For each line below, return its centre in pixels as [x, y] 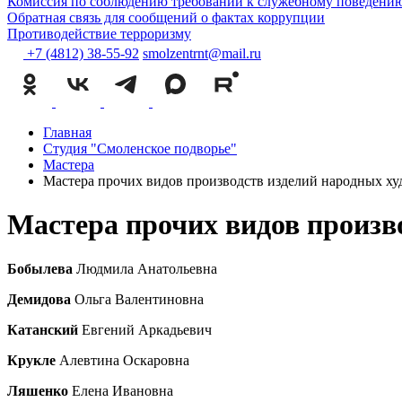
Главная [67, 132]
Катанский [44, 329]
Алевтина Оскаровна [126, 360]
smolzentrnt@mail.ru [202, 53]
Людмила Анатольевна [145, 268]
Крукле [33, 360]
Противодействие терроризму [99, 34]
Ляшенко [39, 390]
